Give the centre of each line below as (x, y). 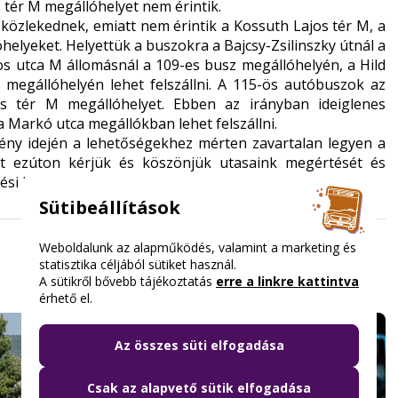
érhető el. (66, 298)
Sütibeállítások (110, 207)
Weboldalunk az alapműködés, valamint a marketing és (198, 247)
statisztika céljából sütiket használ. (138, 264)
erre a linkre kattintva (287, 281)
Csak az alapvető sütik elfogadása (199, 388)
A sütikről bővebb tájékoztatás (127, 281)
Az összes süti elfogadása (199, 345)
